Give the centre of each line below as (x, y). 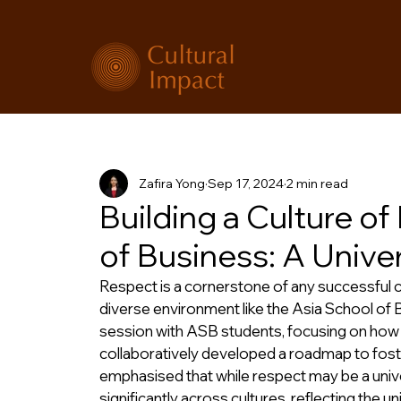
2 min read (317, 183)
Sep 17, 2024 (246, 183)
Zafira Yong (172, 183)
